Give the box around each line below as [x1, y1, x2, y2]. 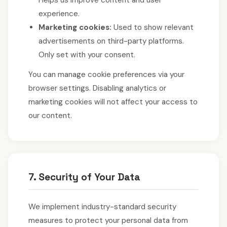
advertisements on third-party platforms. [39, 36, 184, 46]
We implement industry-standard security [28, 202, 176, 212]
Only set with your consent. [39, 50, 135, 60]
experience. [39, 9, 80, 19]
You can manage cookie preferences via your [28, 69, 184, 80]
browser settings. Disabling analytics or [28, 83, 166, 93]
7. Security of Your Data [28, 171, 140, 183]
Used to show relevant [111, 22, 194, 32]
